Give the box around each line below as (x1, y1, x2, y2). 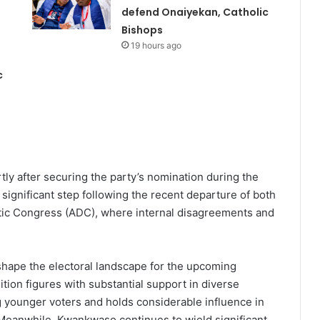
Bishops (121, 23, 163, 38)
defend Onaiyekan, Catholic (121, 5, 269, 20)
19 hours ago (130, 40, 181, 51)
